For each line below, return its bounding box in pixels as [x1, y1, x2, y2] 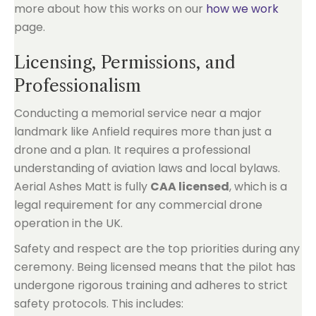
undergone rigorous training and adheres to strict [14, 276, 288, 293]
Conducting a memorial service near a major [14, 104, 262, 121]
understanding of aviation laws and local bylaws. [14, 159, 280, 176]
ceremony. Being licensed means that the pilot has [14, 258, 296, 275]
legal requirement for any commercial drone [14, 196, 262, 213]
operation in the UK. [14, 214, 123, 231]
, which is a [229, 178, 287, 195]
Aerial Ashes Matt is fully [14, 178, 150, 195]
